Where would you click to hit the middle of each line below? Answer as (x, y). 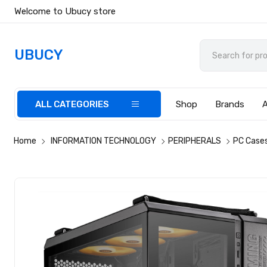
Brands (230, 104)
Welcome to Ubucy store (65, 11)
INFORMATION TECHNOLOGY (104, 141)
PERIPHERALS (195, 141)
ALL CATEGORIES (72, 104)
